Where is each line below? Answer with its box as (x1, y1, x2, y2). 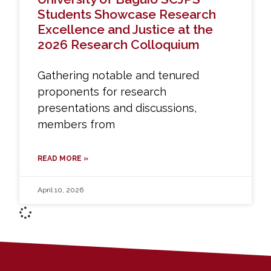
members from (38, 117, 116, 131)
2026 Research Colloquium (38, 36, 200, 52)
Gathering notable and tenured (38, 68, 200, 82)
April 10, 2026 (38, 185, 84, 194)
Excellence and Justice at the (38, 21, 214, 37)
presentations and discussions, (38, 101, 197, 114)
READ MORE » (38, 154, 89, 163)
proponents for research (38, 85, 167, 98)
